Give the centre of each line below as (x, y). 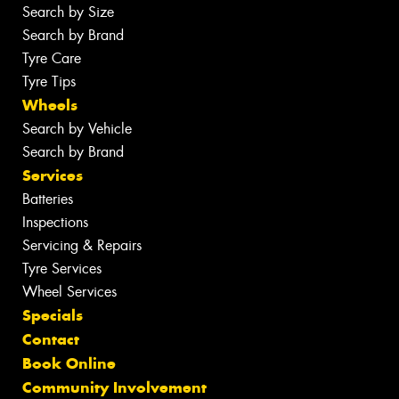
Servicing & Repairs (82, 246)
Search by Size (68, 12)
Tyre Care (52, 59)
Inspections (55, 223)
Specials (53, 316)
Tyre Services (62, 269)
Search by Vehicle (77, 129)
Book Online (69, 364)
